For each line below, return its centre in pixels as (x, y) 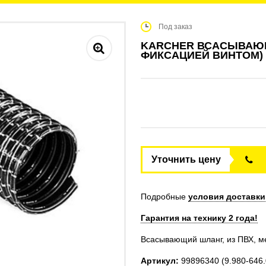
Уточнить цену (186, 159)
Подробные (164, 197)
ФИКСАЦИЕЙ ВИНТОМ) (202, 55)
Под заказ (175, 27)
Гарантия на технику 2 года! (199, 218)
